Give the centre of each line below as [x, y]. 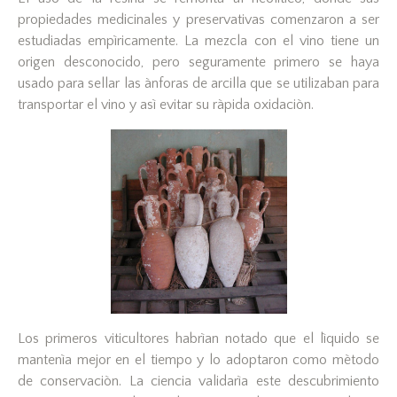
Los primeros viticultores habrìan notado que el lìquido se [198, 339]
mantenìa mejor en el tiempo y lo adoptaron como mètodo [198, 360]
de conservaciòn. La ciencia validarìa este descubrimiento [198, 381]
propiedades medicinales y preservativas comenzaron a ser [198, 20]
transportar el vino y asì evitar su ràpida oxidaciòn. [166, 105]
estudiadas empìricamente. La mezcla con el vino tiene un [198, 41]
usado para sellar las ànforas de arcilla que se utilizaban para [198, 84]
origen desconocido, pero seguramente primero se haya [198, 62]
